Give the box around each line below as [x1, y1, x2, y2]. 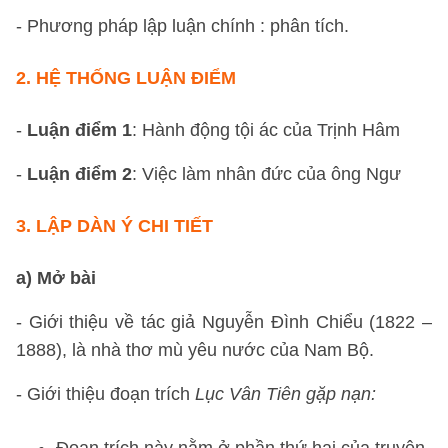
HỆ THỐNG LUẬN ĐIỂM [36, 68, 236, 88]
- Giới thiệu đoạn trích [16, 384, 195, 404]
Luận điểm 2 [27, 164, 132, 184]
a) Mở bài [16, 268, 96, 288]
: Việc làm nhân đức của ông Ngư [132, 164, 401, 184]
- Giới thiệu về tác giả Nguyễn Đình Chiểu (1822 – [16, 312, 432, 332]
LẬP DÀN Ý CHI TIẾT [36, 216, 213, 236]
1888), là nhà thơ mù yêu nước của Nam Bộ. [16, 340, 374, 360]
